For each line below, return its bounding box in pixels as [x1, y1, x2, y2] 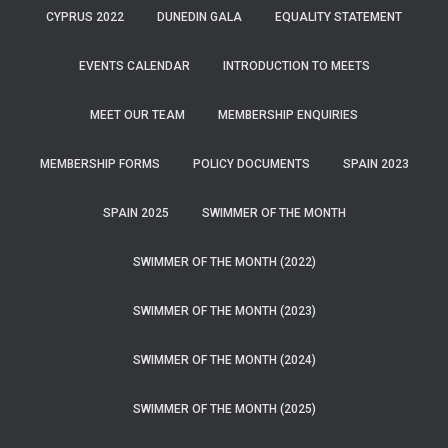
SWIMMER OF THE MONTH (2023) [132, 304, 316, 318]
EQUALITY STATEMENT [275, 10, 402, 24]
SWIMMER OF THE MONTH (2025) [132, 402, 316, 416]
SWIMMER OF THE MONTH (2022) [132, 255, 316, 269]
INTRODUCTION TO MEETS [222, 59, 370, 73]
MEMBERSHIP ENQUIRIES [218, 108, 358, 122]
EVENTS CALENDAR [78, 59, 190, 73]
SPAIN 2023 [342, 157, 409, 171]
